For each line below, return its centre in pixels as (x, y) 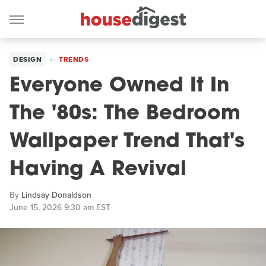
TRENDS (74, 59)
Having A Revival (98, 170)
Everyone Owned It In (119, 86)
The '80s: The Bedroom (125, 114)
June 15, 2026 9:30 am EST (60, 208)
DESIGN (27, 59)
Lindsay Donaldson (56, 195)
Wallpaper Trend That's (127, 142)
